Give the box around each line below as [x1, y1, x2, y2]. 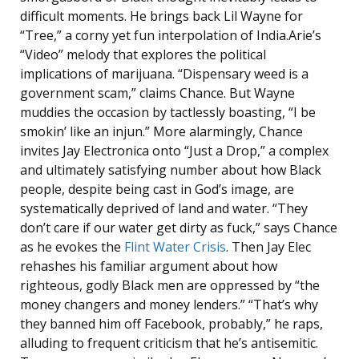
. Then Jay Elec [226, 238, 311, 256]
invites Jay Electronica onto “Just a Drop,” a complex [20, 142, 329, 160]
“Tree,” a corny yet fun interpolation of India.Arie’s [20, 26, 321, 45]
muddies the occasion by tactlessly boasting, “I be [20, 103, 316, 122]
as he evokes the [20, 238, 124, 256]
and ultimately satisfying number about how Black [20, 161, 321, 179]
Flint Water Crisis [124, 238, 226, 256]
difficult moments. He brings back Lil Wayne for [20, 7, 303, 26]
